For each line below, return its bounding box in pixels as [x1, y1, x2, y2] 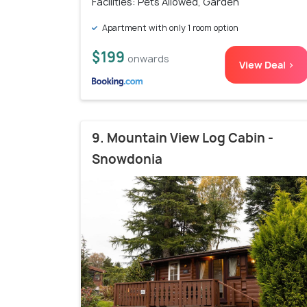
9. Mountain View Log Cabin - [92, 130, 273, 147]
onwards [127, 52, 169, 66]
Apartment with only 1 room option [100, 22, 238, 34]
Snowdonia [92, 151, 162, 169]
